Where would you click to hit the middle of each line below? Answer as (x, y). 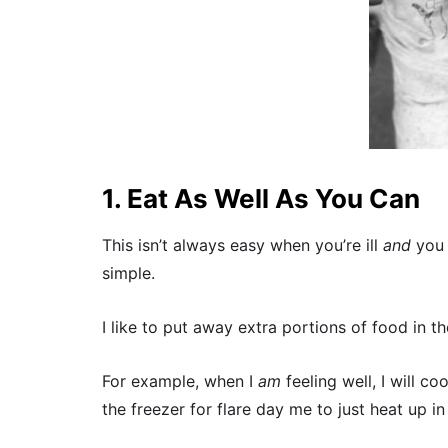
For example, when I (180, 381)
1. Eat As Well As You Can (261, 198)
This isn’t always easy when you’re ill (242, 244)
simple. (128, 272)
